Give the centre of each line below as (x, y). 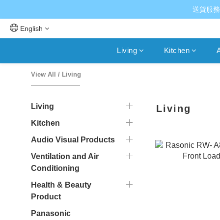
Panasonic (51, 213)
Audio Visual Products (73, 140)
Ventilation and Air (65, 156)
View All (43, 74)
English (31, 28)
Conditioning (55, 168)
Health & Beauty (61, 185)
